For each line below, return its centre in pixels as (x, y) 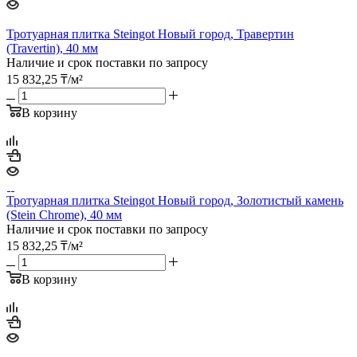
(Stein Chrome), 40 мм (64, 214)
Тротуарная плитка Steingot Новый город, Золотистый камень (175, 200)
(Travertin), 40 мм (52, 48)
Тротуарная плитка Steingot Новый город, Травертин (150, 33)
